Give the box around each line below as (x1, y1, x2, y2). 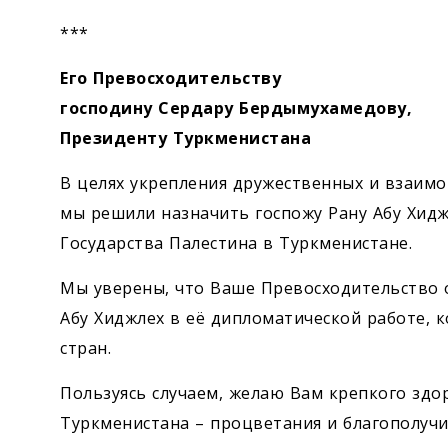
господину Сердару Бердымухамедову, (60, 96, 412, 119)
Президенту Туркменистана (60, 126, 311, 149)
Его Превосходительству (60, 66, 281, 89)
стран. (60, 336, 111, 359)
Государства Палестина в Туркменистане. (60, 231, 412, 254)
